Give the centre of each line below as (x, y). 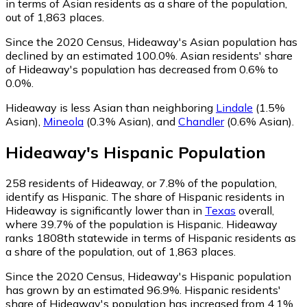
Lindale (234, 108)
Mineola (63, 122)
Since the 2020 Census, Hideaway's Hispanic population (148, 277)
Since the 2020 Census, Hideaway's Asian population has (151, 42)
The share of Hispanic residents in (198, 197)
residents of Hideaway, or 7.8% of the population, (151, 183)
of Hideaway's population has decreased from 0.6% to (142, 70)
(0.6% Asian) (258, 122)
